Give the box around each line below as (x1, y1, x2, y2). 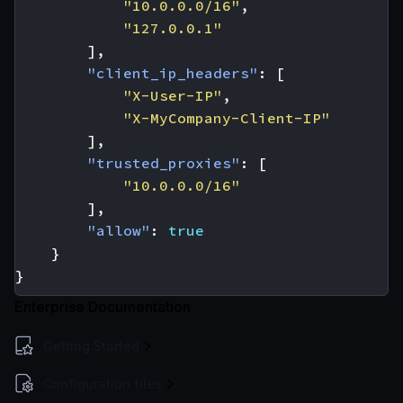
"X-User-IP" (123, 86, 222, 104)
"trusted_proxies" (87, 154, 240, 172)
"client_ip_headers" (87, 64, 258, 82)
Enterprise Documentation (14, 298, 191, 316)
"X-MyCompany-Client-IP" (123, 109, 330, 127)
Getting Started (43, 338, 139, 354)
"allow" (87, 221, 150, 239)
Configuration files (43, 376, 162, 391)
